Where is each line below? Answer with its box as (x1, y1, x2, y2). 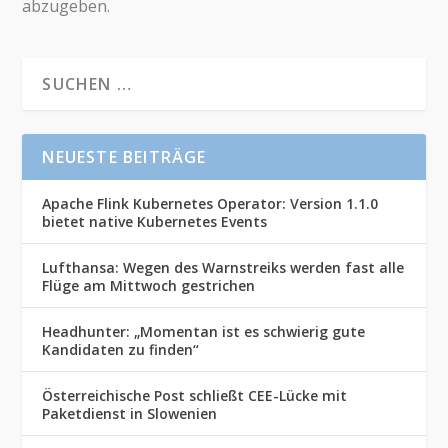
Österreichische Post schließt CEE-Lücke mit (42, 386, 348, 405)
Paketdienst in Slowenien (42, 404, 218, 421)
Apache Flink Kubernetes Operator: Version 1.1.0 (42, 194, 379, 213)
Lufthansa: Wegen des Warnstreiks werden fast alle (42, 258, 405, 277)
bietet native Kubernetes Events (42, 212, 268, 229)
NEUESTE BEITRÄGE (42, 146, 207, 168)
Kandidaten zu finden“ (42, 340, 200, 357)
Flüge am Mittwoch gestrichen (42, 276, 256, 293)
